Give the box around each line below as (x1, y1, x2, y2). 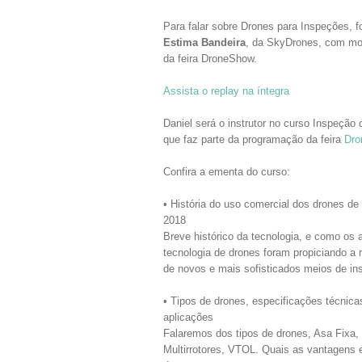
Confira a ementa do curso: (163, 166, 290, 178)
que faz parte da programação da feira (163, 133, 344, 145)
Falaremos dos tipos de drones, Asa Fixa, (163, 327, 359, 339)
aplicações (163, 311, 213, 323)
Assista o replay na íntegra (163, 85, 289, 97)
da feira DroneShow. (163, 53, 257, 65)
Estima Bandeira (163, 36, 246, 48)
